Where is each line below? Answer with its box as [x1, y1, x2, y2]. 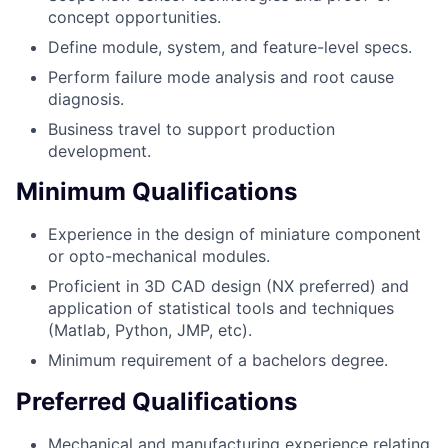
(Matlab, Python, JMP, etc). [48, 320, 252, 341]
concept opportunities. [48, 6, 221, 27]
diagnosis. [48, 88, 124, 109]
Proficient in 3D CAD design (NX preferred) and [48, 276, 409, 297]
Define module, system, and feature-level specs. [48, 36, 412, 57]
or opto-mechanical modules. [48, 246, 270, 267]
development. [48, 140, 151, 161]
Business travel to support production [48, 118, 335, 139]
